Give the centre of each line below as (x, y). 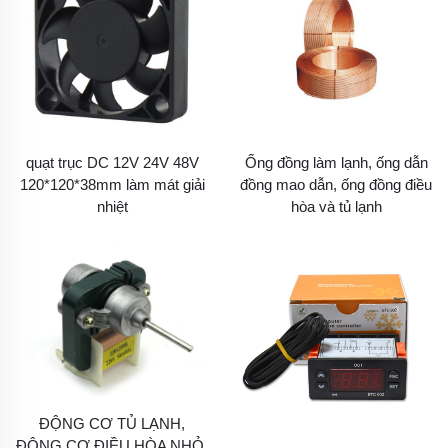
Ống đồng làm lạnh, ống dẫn (336, 162)
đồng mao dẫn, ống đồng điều (336, 184)
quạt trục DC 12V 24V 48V (112, 162)
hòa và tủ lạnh (336, 206)
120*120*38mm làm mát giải (112, 184)
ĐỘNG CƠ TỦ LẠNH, (112, 423)
